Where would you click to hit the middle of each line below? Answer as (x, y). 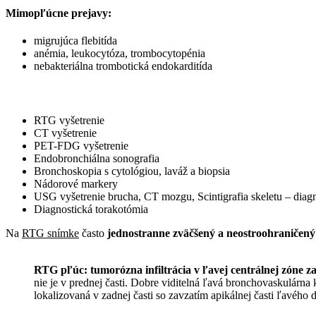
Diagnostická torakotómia (91, 209)
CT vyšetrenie (65, 133)
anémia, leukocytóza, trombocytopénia (120, 53)
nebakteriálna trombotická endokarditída (123, 66)
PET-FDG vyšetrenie (81, 146)
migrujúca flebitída (75, 40)
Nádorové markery (76, 184)
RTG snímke (50, 233)
